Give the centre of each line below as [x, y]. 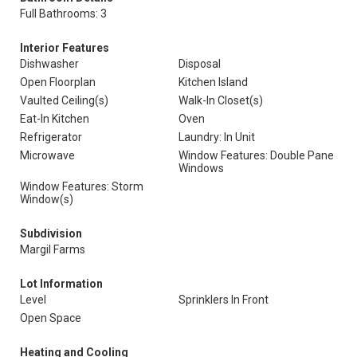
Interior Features [65, 48]
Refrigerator [51, 137]
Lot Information [61, 284]
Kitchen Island [213, 82]
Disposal [200, 64]
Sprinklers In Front [224, 300]
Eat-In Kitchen [55, 119]
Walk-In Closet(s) [221, 100]
